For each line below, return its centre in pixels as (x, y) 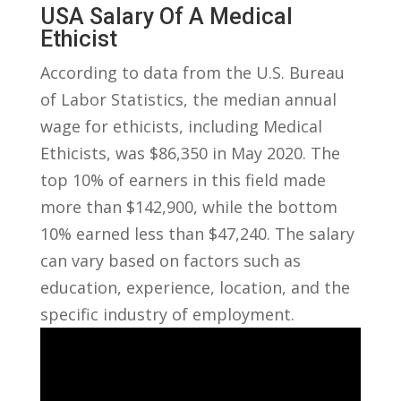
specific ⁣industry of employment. (167, 315)
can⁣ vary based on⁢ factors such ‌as (170, 261)
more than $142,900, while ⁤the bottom (188, 207)
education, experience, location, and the (195, 288)
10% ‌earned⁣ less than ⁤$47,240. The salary (197, 234)
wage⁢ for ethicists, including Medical (181, 127)
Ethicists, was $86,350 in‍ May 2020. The (190, 154)
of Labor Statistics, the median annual (188, 100)
